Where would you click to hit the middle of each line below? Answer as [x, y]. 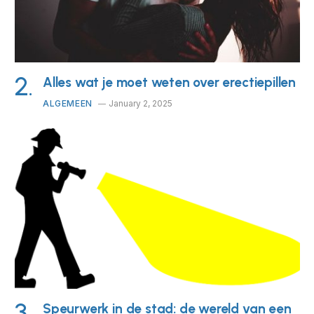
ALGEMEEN [68, 104]
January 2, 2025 [140, 104]
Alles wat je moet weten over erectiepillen [170, 83]
